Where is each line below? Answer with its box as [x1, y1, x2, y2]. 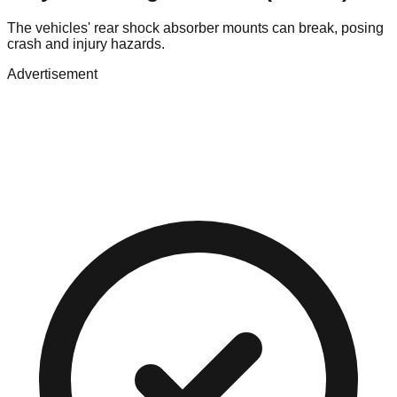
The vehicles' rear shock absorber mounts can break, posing [7, 20, 384, 36]
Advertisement [7, 66, 97, 82]
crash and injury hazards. [7, 36, 165, 52]
